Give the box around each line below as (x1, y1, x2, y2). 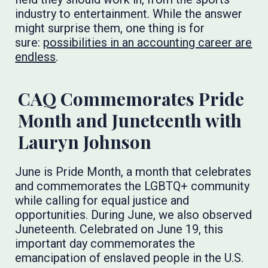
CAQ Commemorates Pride (18, 87, 245, 111)
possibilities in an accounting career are (43, 35, 252, 50)
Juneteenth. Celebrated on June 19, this (15, 222, 224, 236)
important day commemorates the (15, 236, 196, 251)
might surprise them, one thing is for (15, 21, 205, 35)
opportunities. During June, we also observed (15, 208, 252, 222)
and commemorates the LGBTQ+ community (15, 179, 250, 193)
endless (15, 50, 56, 64)
